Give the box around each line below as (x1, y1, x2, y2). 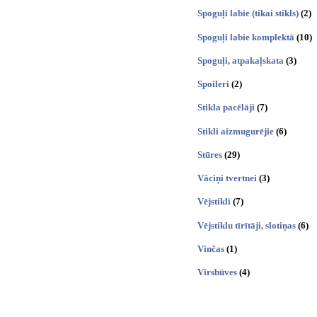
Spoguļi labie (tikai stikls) (197, 8, 299, 19)
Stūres (197, 149, 222, 160)
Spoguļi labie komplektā (197, 31, 294, 42)
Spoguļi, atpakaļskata (197, 54, 284, 66)
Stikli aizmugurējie (197, 125, 274, 137)
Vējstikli (197, 196, 231, 207)
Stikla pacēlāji (197, 102, 255, 113)
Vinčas (197, 243, 224, 255)
